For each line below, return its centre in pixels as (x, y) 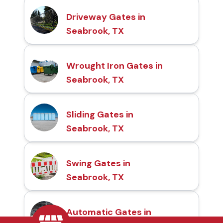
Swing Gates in (98, 164)
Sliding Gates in (100, 115)
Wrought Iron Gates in (114, 66)
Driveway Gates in (106, 17)
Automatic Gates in (109, 212)
